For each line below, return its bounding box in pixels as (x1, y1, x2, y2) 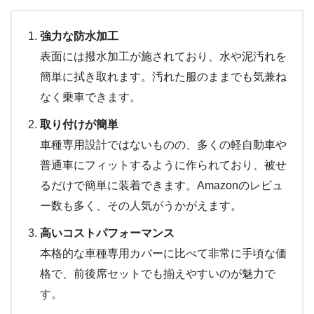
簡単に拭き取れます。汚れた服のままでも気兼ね (40, 70, 287, 83)
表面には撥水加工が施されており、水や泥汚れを (40, 50, 287, 62)
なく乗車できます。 (40, 90, 141, 103)
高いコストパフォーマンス (40, 226, 175, 239)
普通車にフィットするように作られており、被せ (40, 158, 287, 171)
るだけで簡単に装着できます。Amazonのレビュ (40, 179, 283, 191)
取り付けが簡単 (40, 118, 118, 130)
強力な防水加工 (40, 29, 118, 42)
